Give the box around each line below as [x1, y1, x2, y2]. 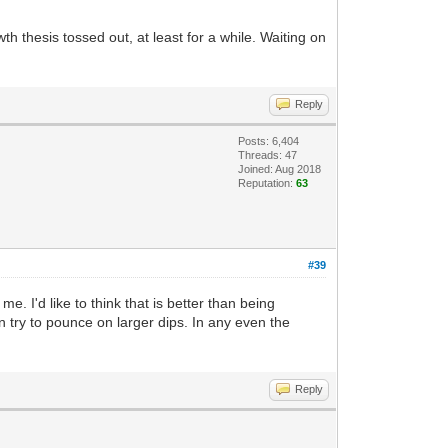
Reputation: [238, 176, 297, 189]
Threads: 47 [238, 148, 298, 161]
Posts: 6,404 [238, 134, 300, 147]
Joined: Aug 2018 [238, 162, 322, 175]
